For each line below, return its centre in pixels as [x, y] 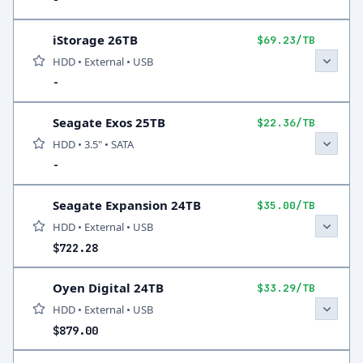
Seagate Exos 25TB [109, 122]
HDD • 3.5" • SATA [93, 144]
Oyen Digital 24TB [108, 288]
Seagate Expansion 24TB [127, 205]
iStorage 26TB [95, 40]
